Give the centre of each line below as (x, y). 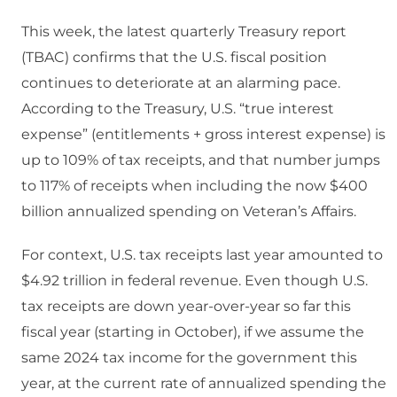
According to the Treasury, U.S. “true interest (178, 109)
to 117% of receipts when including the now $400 (195, 186)
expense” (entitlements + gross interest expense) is (203, 135)
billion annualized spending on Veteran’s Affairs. (189, 212)
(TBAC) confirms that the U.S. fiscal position (174, 58)
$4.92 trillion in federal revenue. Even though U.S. (195, 281)
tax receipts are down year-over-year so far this (186, 307)
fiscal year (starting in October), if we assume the (193, 332)
